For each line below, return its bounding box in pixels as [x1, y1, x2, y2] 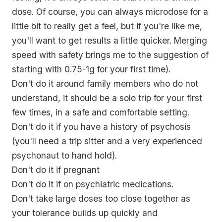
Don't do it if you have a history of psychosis [12, 121, 191, 132]
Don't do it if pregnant [12, 165, 100, 175]
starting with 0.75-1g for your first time [12, 64, 166, 75]
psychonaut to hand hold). [12, 150, 117, 161]
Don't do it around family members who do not [12, 78, 198, 89]
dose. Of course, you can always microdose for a [12, 6, 208, 17]
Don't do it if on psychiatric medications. [12, 179, 173, 190]
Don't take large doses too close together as [12, 193, 190, 204]
